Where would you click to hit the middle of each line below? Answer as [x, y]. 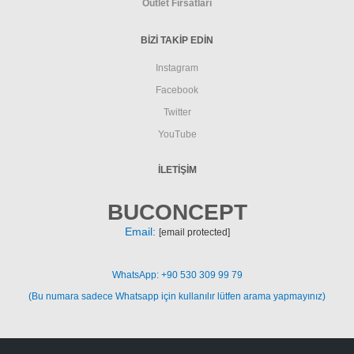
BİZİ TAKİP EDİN [177, 40]
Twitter [177, 112]
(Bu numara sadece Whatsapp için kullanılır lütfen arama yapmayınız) [177, 296]
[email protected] [194, 232]
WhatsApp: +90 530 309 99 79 [177, 275]
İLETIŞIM [177, 169]
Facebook [177, 90]
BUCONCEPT [177, 212]
